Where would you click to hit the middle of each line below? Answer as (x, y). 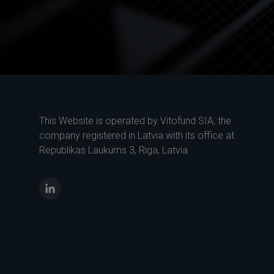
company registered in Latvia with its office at (137, 135)
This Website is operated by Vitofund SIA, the (135, 121)
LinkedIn (61, 189)
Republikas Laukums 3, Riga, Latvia (113, 150)
